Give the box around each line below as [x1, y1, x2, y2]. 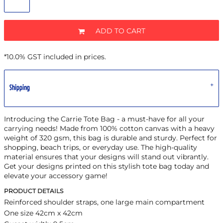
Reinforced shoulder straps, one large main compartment [4, 198, 205, 207]
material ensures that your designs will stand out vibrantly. [4, 152, 209, 161]
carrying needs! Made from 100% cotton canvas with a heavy [4, 124, 215, 133]
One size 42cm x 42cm [4, 209, 83, 218]
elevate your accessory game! [4, 171, 108, 180]
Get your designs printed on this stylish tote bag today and [4, 162, 209, 171]
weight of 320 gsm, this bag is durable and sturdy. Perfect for [4, 133, 217, 142]
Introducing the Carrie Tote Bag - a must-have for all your [4, 114, 205, 123]
